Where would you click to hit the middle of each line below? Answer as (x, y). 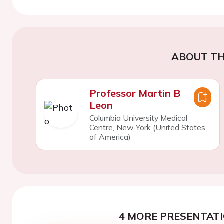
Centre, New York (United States (147, 127)
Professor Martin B (135, 93)
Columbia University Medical (138, 118)
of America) (110, 137)
